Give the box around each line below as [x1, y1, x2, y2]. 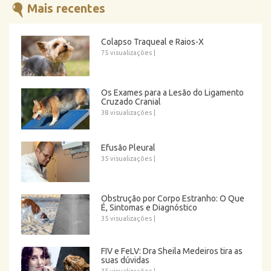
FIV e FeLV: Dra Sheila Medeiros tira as [101, 246, 243, 256]
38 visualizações [101, 109, 152, 117]
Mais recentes [27, 2, 105, 15]
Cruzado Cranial [101, 97, 162, 107]
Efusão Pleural [101, 142, 156, 152]
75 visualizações [101, 49, 152, 56]
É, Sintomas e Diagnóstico [101, 202, 198, 212]
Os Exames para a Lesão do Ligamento [101, 88, 244, 98]
